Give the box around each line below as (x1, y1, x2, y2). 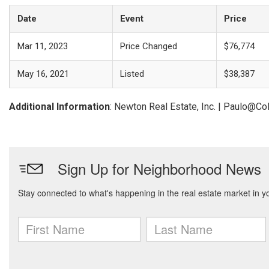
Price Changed (120, 41, 177, 52)
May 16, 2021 (17, 68, 69, 79)
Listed (120, 68, 144, 79)
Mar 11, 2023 (17, 41, 68, 52)
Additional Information (9, 101, 110, 112)
